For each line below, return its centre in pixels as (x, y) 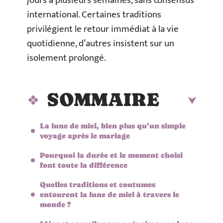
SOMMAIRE (103, 99)
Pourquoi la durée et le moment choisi (111, 155)
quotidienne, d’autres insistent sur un (101, 44)
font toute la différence (84, 165)
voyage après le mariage (85, 135)
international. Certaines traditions (94, 15)
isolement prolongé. (66, 58)
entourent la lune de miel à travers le (110, 194)
